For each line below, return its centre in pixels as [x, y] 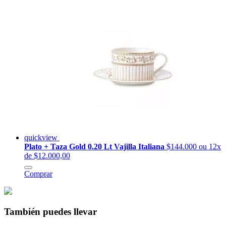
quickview [42, 138]
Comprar [38, 174]
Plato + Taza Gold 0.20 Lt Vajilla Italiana [95, 147]
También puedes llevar [50, 212]
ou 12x [210, 147]
